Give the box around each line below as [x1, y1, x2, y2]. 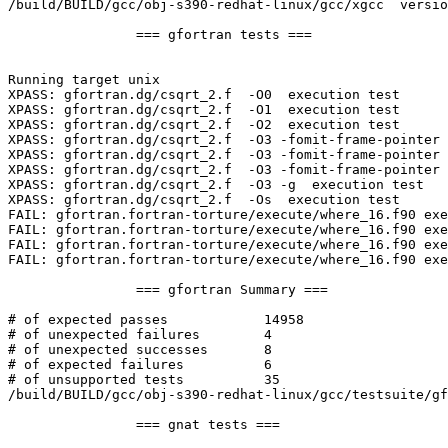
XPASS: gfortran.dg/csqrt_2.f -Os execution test [8, 192, 400, 208]
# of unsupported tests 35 [8, 372, 184, 388]
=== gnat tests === [8, 417, 136, 433]
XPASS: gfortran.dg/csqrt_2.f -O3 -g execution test [8, 177, 424, 193]
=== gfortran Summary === [8, 282, 136, 298]
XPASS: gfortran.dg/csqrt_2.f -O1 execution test [8, 102, 400, 118]
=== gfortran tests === [8, 27, 136, 43]
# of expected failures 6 [8, 357, 184, 373]
